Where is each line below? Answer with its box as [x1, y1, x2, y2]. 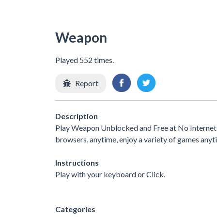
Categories [55, 204, 95, 214]
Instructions [55, 158, 99, 168]
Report [75, 78, 98, 88]
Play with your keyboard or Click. [55, 170, 165, 179]
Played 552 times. [55, 55, 114, 64]
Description [55, 111, 98, 121]
